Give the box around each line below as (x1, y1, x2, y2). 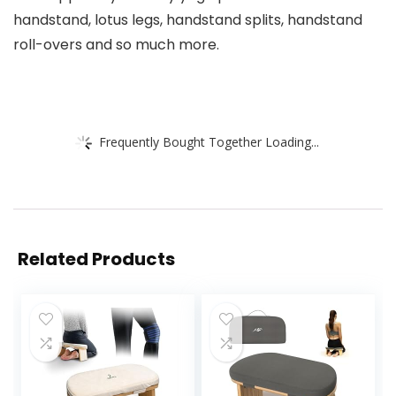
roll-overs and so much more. (13, 34, 219, 55)
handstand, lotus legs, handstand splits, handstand (13, 10, 362, 30)
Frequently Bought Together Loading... (99, 133, 319, 149)
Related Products (18, 247, 175, 271)
